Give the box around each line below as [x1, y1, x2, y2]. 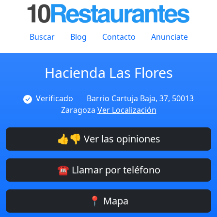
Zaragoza [61, 105, 97, 115]
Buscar [29, 31, 55, 42]
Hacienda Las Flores [44, 63, 173, 82]
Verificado [36, 93, 73, 104]
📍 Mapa [89, 194, 128, 207]
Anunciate [151, 31, 188, 42]
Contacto [102, 31, 136, 42]
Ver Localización [97, 105, 156, 115]
